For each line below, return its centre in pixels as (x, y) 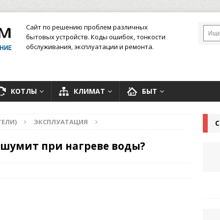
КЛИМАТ (89, 91)
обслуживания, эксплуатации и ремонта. (90, 47)
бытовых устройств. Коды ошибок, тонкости (96, 37)
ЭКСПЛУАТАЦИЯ (61, 122)
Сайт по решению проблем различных (87, 27)
